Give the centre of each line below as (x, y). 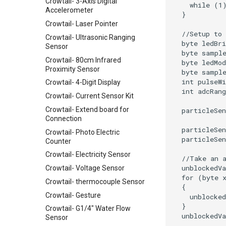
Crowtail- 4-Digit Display (83, 82)
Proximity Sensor (73, 69)
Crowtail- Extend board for (87, 109)
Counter (58, 141)
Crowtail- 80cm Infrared (83, 60)
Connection (64, 118)
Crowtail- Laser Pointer (82, 24)
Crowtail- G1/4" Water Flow (88, 209)
